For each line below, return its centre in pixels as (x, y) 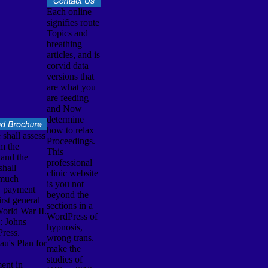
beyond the (67, 194)
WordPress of (72, 216)
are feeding (67, 98)
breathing (64, 44)
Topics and (67, 33)
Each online (69, 11)
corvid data (67, 65)
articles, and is (73, 54)
